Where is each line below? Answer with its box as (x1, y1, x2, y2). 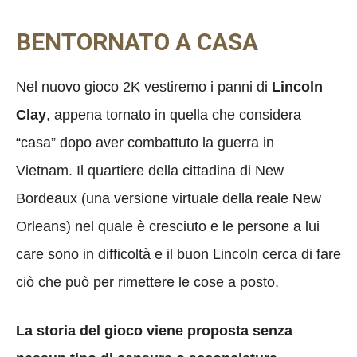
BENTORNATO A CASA (16, 27, 258, 56)
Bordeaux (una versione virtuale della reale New (16, 190, 321, 206)
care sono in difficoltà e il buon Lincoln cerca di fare (16, 245, 341, 262)
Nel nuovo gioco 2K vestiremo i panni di (16, 78, 272, 95)
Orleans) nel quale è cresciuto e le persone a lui (16, 218, 320, 234)
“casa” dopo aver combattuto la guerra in (16, 134, 274, 151)
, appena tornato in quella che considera (46, 106, 301, 123)
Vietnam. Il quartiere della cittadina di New (16, 162, 284, 178)
